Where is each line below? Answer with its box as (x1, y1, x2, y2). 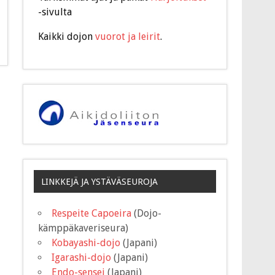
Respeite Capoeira (52, 207, 132, 219)
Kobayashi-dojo (52, 236, 123, 249)
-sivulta (38, 6, 72, 18)
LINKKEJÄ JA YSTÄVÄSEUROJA (41, 176, 158, 187)
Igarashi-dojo (52, 251, 114, 263)
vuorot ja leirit (95, 31, 161, 43)
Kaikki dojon (38, 31, 96, 43)
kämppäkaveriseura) (38, 222, 129, 234)
